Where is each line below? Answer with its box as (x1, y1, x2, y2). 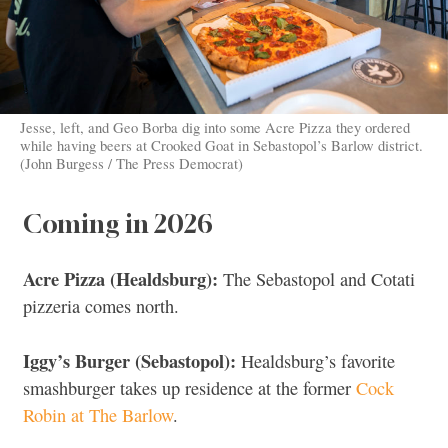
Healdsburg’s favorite (236, 349, 395, 374)
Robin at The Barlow (23, 403, 173, 428)
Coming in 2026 (23, 208, 213, 240)
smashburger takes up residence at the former (23, 376, 356, 401)
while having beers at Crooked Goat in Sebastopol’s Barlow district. (19, 135, 423, 156)
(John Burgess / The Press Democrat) (19, 153, 243, 174)
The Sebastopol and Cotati (218, 266, 415, 291)
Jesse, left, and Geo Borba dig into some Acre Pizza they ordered (19, 117, 410, 138)
